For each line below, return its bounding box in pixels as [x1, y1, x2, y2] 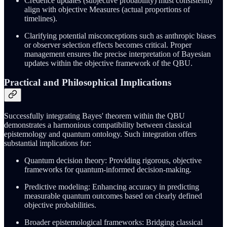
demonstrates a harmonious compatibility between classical [4, 121, 192, 130]
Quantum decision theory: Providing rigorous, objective [24, 156, 202, 165]
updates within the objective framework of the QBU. [24, 58, 193, 67]
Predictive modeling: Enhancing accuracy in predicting [24, 182, 199, 192]
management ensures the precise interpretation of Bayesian [24, 49, 211, 58]
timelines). [24, 14, 57, 23]
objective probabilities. [24, 201, 96, 210]
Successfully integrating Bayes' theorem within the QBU [4, 111, 185, 121]
